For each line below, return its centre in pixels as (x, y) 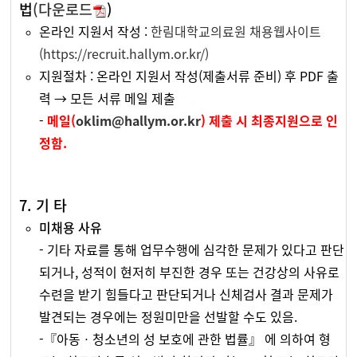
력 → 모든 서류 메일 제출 (108, 99)
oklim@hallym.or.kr (139, 121)
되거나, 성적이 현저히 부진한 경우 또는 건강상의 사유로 (190, 273)
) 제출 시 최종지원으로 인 (270, 121)
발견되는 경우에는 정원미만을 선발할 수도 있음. (169, 317)
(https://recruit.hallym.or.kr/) (124, 54)
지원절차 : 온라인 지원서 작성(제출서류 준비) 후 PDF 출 (189, 76)
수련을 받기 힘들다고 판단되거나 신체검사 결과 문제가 (186, 295)
